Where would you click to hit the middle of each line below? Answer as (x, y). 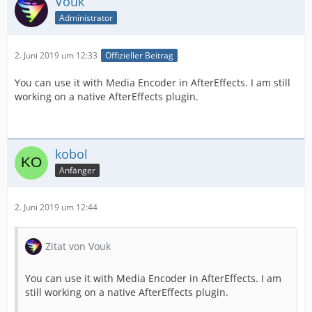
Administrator (86, 17)
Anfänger (77, 170)
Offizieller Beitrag (139, 56)
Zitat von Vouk (78, 247)
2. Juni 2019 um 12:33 (56, 55)
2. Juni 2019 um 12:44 (56, 208)
